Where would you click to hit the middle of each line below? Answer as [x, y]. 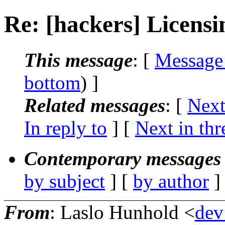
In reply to [66, 128]
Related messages [95, 105]
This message [78, 60]
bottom [52, 82]
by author [171, 181]
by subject [65, 181]
